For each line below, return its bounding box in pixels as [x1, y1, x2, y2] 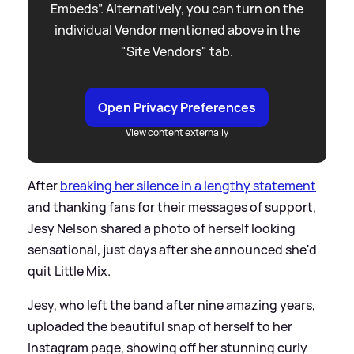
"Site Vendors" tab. [121, 43, 233, 61]
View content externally [126, 126, 228, 140]
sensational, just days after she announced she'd [28, 241, 317, 259]
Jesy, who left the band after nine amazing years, [28, 296, 315, 314]
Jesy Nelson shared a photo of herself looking [28, 220, 296, 238]
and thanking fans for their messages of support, [28, 198, 316, 217]
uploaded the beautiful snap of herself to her [28, 318, 292, 336]
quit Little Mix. [28, 262, 111, 281]
